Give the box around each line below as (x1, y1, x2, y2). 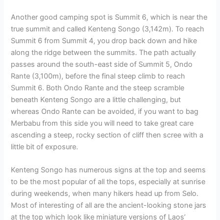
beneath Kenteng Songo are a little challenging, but (11, 95, 181, 104)
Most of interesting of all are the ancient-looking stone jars (11, 201, 207, 210)
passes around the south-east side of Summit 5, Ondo (11, 59, 193, 69)
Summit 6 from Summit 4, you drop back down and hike (11, 36, 197, 45)
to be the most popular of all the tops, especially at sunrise (11, 177, 206, 187)
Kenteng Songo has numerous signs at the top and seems (11, 165, 206, 175)
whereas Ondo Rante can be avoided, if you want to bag (11, 107, 199, 116)
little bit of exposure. (11, 142, 79, 151)
